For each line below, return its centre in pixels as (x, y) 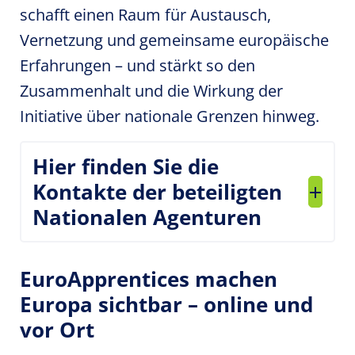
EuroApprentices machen (149, 279)
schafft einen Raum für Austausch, (145, 15)
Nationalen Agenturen (147, 217)
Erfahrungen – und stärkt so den (137, 65)
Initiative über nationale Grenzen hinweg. (170, 116)
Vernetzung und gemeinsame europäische (174, 40)
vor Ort (57, 330)
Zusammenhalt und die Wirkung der (151, 91)
